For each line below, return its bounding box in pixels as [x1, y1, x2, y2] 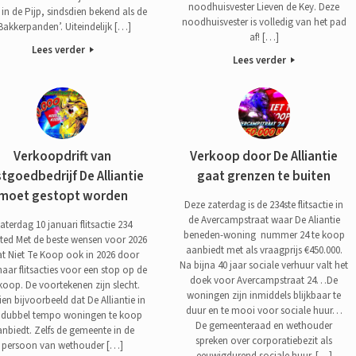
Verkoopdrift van [14, 147, 112, 167]
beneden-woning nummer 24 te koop [183, 227, 345, 242]
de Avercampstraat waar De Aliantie [188, 212, 340, 227]
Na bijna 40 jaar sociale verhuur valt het [180, 257, 349, 273]
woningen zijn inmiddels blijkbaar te [187, 288, 342, 303]
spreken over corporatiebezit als [195, 333, 333, 348]
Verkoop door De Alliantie [190, 147, 339, 167]
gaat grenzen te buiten [197, 167, 331, 187]
